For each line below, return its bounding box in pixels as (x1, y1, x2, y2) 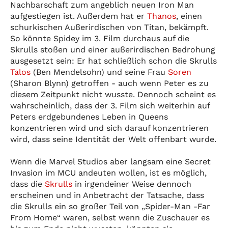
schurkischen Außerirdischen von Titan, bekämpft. (10, 22, 209, 32)
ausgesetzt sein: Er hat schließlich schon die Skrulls (10, 55, 217, 66)
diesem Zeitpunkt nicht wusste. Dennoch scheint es (10, 89, 216, 99)
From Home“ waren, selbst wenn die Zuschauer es (10, 212, 210, 222)
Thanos (147, 11, 176, 21)
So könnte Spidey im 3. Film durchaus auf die (10, 33, 189, 43)
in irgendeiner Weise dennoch (72, 179, 191, 189)
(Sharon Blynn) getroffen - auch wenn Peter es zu (10, 78, 209, 88)
